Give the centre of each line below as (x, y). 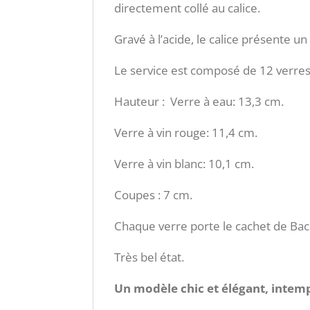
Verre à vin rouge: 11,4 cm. (186, 133)
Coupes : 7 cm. (154, 195)
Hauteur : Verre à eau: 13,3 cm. (199, 102)
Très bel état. (149, 257)
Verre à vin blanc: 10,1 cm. (184, 164)
